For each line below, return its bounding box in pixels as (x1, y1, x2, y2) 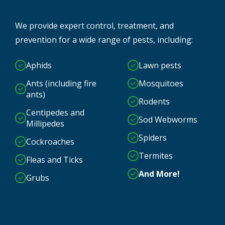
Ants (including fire (26, 77, 96, 89)
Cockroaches (26, 136, 74, 147)
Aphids (26, 59, 52, 71)
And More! (139, 168, 180, 179)
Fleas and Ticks (26, 154, 83, 165)
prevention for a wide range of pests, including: (15, 34, 193, 45)
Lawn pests (139, 59, 181, 71)
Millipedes (26, 118, 64, 129)
